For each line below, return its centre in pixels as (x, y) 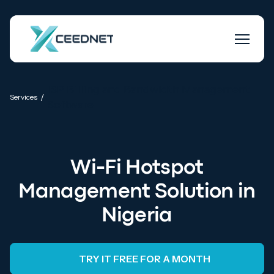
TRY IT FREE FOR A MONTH (144, 259)
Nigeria (137, 216)
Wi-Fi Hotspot (137, 168)
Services (24, 97)
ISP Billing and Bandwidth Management (148, 89)
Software (70, 105)
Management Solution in (137, 192)
